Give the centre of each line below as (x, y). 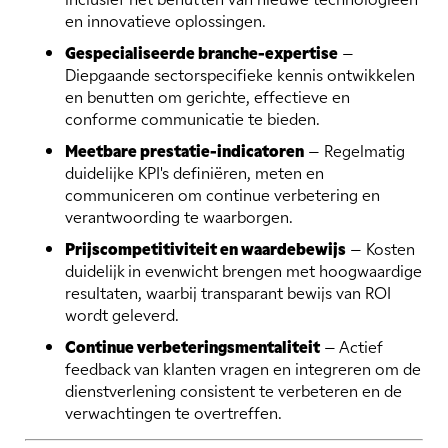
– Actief (351, 346)
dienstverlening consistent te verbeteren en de (233, 390)
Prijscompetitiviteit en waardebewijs (205, 248)
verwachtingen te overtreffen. (173, 412)
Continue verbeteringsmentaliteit (192, 346)
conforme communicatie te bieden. (192, 118)
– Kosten (380, 248)
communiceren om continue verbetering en (222, 194)
